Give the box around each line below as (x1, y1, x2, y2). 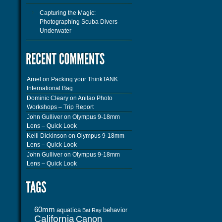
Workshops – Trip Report (27, 104, 94, 111)
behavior (103, 206, 127, 214)
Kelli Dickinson (27, 132, 67, 139)
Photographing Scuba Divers (40, 18, 117, 25)
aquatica (56, 206, 81, 214)
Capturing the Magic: (40, 9, 96, 16)
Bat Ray (82, 207, 102, 213)
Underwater (40, 27, 71, 34)
